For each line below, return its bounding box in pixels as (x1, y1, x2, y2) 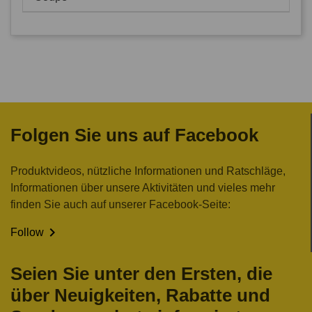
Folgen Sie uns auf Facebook (10, 124, 258, 146)
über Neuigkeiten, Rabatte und (10, 284, 270, 306)
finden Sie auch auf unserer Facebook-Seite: (10, 198, 231, 210)
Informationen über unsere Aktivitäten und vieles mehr (10, 181, 275, 194)
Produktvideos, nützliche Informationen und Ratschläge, (10, 164, 286, 177)
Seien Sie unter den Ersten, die (10, 263, 272, 284)
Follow (10, 226, 44, 238)
